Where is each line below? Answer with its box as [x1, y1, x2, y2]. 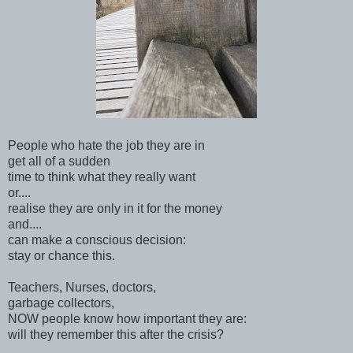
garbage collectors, [8, 295, 114, 310]
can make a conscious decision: [8, 232, 186, 247]
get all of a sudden [8, 154, 110, 168]
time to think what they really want [8, 169, 195, 184]
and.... [8, 217, 42, 231]
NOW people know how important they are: [8, 311, 247, 325]
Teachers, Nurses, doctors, [8, 280, 156, 294]
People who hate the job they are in [8, 138, 205, 152]
